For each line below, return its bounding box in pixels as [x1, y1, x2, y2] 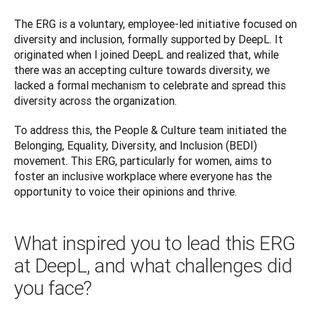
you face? [14, 277, 92, 300]
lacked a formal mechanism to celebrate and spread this [14, 78, 286, 93]
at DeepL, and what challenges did [14, 254, 293, 278]
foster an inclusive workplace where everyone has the [14, 169, 272, 184]
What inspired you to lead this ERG [14, 232, 296, 256]
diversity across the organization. [14, 94, 180, 108]
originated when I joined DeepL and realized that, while [14, 48, 279, 62]
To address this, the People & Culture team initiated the [14, 123, 286, 138]
